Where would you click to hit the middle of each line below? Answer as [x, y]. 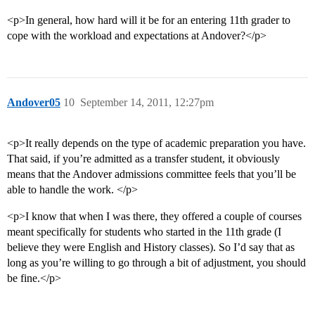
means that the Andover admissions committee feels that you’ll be [152, 174]
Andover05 [34, 103]
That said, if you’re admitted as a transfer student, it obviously [143, 159]
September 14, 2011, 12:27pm [147, 103]
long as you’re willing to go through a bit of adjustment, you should [156, 263]
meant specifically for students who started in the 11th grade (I [144, 232]
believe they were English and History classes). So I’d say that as [151, 247]
